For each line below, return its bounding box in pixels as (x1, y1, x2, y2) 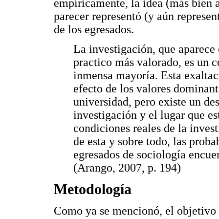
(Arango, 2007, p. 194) (73, 161, 181, 175)
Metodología (54, 181, 131, 198)
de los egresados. (54, 23, 134, 36)
